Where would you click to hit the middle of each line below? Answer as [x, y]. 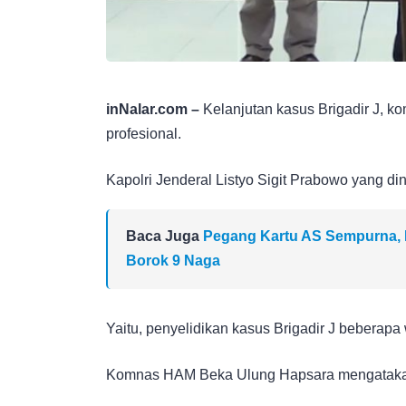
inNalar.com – [153, 109]
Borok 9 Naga [173, 260]
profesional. [144, 133]
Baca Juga [164, 236]
